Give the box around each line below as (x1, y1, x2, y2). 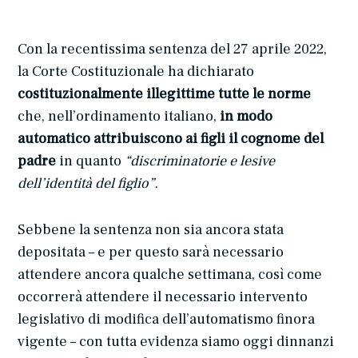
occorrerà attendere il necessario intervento (18, 288, 308, 307)
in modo (220, 107, 273, 126)
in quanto (56, 152, 125, 171)
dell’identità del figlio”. (18, 174, 159, 193)
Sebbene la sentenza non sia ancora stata (18, 221, 284, 240)
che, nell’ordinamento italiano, (18, 107, 221, 126)
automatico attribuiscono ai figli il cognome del (18, 129, 324, 149)
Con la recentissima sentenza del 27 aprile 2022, (18, 40, 328, 59)
